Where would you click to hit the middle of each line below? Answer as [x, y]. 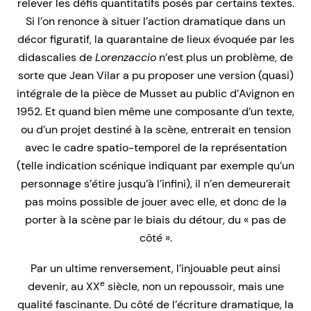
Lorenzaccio [126, 57]
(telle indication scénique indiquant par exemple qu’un [155, 165]
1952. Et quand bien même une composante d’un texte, [155, 111]
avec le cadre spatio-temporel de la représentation [155, 147]
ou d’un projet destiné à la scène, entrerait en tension [155, 129]
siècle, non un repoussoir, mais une [194, 286]
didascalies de [57, 57]
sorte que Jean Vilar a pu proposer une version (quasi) [155, 75]
